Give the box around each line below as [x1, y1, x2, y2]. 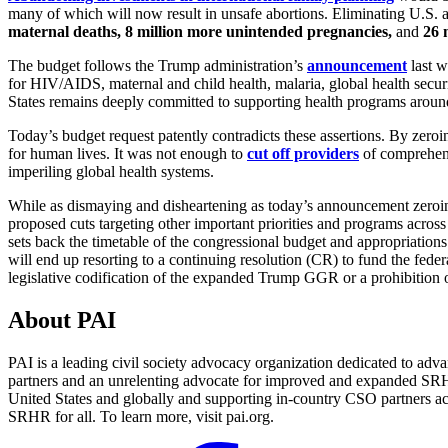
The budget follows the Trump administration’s [8, 56, 307, 74]
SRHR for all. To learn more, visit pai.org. [8, 407, 274, 425]
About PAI [8, 306, 116, 333]
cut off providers [247, 144, 359, 162]
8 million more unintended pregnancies [125, 22, 388, 40]
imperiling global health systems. [8, 162, 214, 180]
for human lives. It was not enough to [8, 144, 247, 162]
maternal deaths [8, 22, 117, 40]
